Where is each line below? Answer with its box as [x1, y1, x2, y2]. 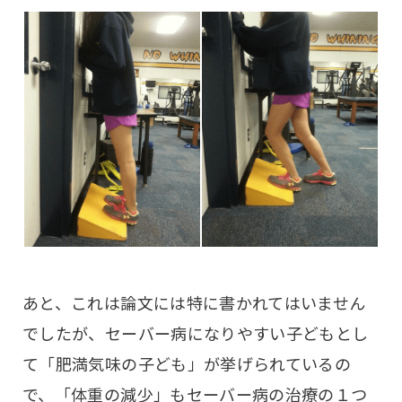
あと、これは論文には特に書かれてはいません [22, 291, 366, 315]
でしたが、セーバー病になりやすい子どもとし [22, 321, 369, 345]
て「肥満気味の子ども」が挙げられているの [22, 352, 352, 376]
